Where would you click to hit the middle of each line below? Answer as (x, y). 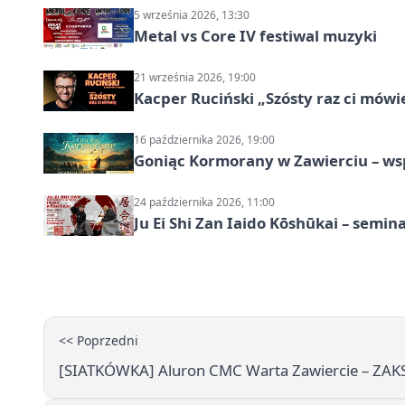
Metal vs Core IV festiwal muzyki (255, 36)
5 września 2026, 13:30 (192, 15)
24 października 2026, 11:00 (204, 202)
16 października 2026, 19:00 (204, 140)
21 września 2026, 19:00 (195, 78)
